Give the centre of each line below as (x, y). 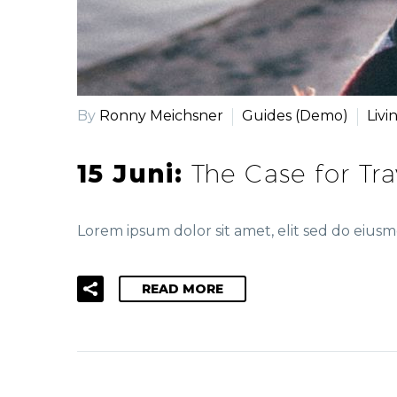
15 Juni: (134, 173)
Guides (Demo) (295, 116)
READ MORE (183, 288)
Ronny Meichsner (161, 116)
